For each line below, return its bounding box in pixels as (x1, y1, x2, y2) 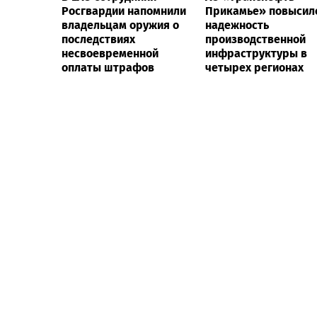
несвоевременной (62, 46, 158, 60)
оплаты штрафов (62, 60, 154, 74)
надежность (205, 18, 269, 32)
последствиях (62, 32, 135, 46)
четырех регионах (205, 60, 304, 74)
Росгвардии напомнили (62, 4, 186, 18)
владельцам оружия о (62, 18, 179, 32)
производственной (205, 32, 306, 46)
